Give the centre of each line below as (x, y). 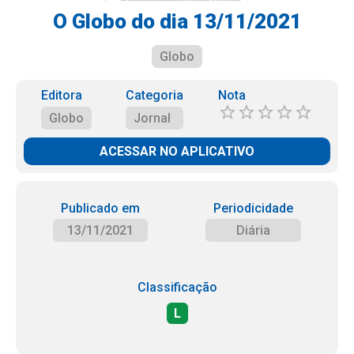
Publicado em (100, 208)
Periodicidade (254, 208)
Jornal (153, 118)
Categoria (155, 95)
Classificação (177, 287)
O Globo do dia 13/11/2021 (177, 21)
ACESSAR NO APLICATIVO (177, 151)
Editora (61, 95)
